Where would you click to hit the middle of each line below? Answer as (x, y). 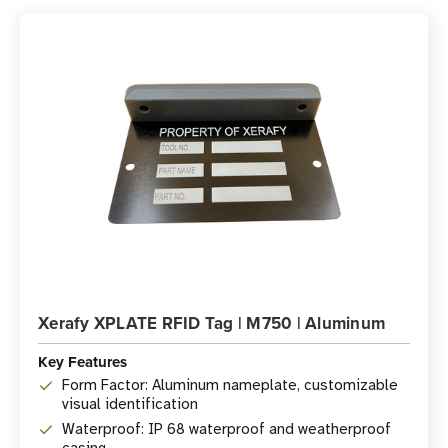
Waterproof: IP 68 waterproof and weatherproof (226, 429)
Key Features (82, 362)
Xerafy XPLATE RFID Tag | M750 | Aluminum (211, 323)
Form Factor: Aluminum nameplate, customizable (230, 385)
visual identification (130, 404)
